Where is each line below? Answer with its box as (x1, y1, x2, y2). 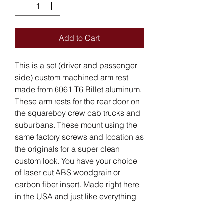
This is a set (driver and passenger (15, 60, 137, 70)
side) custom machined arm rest (15, 72, 128, 82)
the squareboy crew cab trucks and (15, 108, 140, 118)
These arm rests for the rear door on (15, 96, 140, 106)
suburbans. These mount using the (15, 119, 137, 130)
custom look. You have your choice (15, 155, 137, 166)
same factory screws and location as (15, 131, 144, 142)
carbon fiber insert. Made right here (15, 179, 139, 189)
